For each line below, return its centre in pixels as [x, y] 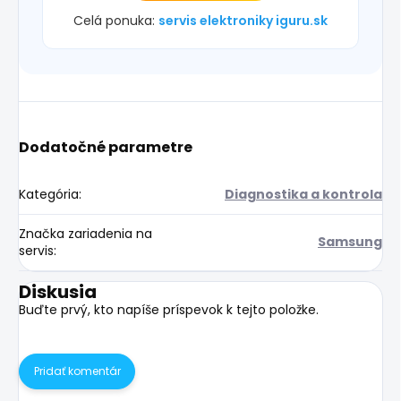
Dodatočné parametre [106, 147]
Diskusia [58, 291]
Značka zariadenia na [85, 233]
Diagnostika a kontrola [303, 194]
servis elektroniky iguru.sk [243, 20]
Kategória [49, 194]
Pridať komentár [77, 371]
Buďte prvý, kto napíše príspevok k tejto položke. [169, 309]
